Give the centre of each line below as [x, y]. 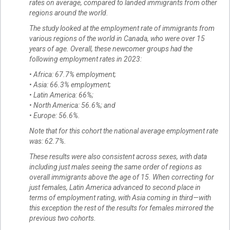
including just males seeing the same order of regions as [116, 167]
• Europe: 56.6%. [55, 116]
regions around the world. [69, 13]
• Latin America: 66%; [61, 95]
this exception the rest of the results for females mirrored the [121, 208]
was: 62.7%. [48, 141]
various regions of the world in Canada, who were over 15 [117, 39]
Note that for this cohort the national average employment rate [124, 131]
